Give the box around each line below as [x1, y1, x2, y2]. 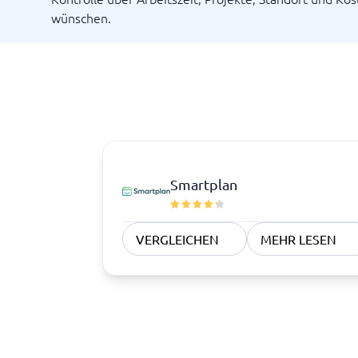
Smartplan [170, 176, 237, 193]
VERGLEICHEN [136, 231, 219, 247]
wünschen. [51, 9, 111, 26]
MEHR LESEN [261, 231, 337, 247]
